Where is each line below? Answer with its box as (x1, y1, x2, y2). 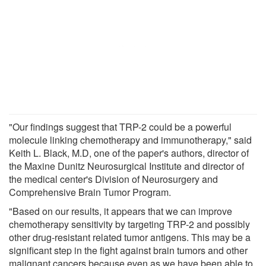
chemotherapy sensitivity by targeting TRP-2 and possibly (9, 217, 250, 231)
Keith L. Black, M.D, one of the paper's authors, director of (9, 145, 249, 160)
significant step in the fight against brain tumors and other (9, 243, 248, 257)
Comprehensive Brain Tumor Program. (9, 185, 171, 199)
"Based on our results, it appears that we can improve (9, 204, 232, 218)
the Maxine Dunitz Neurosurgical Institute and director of (9, 159, 244, 173)
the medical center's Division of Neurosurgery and (9, 172, 218, 186)
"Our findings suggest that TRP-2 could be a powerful (9, 119, 232, 134)
